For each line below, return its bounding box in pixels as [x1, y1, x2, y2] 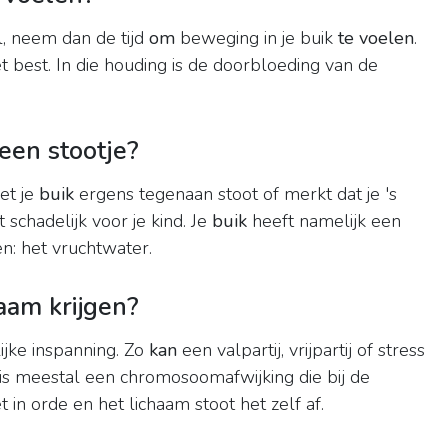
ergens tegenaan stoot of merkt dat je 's [74, 182, 397, 207]
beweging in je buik [175, 26, 338, 51]
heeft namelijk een [247, 209, 401, 234]
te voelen [338, 26, 414, 51]
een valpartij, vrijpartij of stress [177, 338, 425, 363]
